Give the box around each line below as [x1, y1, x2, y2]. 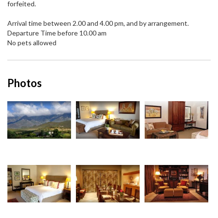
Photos [7, 76, 42, 90]
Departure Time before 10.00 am [7, 29, 107, 37]
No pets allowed [7, 38, 56, 47]
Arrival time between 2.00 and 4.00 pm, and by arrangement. [7, 19, 189, 28]
